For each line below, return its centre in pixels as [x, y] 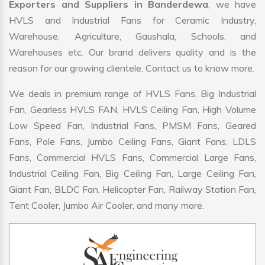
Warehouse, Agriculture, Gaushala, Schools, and [132, 36]
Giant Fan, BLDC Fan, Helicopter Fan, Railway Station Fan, [132, 190]
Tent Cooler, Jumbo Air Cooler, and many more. [106, 206]
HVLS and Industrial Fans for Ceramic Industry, [132, 20]
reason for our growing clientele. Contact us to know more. [132, 68]
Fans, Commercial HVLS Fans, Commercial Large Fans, [132, 158]
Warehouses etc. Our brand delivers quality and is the [132, 52]
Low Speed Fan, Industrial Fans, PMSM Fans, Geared [132, 126]
